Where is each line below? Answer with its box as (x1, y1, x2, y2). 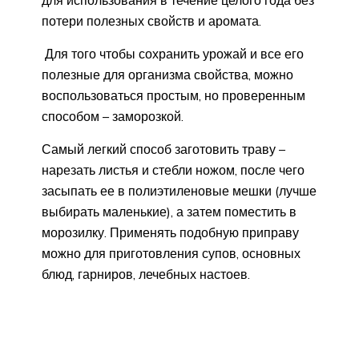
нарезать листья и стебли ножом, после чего (42, 161, 305, 178)
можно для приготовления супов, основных (42, 244, 301, 261)
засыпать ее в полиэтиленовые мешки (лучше (42, 182, 317, 199)
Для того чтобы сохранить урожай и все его (42, 45, 304, 62)
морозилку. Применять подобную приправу (42, 224, 299, 240)
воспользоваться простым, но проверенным (42, 87, 305, 103)
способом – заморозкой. (42, 107, 184, 124)
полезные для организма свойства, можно (42, 66, 293, 83)
